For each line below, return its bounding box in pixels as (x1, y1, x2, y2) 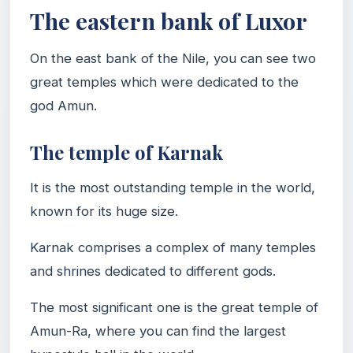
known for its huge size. (30, 203, 178, 219)
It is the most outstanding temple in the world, (30, 179, 315, 195)
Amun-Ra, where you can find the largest (30, 322, 286, 339)
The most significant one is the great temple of (30, 299, 318, 315)
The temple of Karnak (30, 139, 223, 165)
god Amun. (30, 97, 97, 113)
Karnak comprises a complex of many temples (30, 239, 316, 255)
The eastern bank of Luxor (30, 5, 307, 35)
